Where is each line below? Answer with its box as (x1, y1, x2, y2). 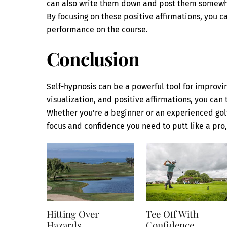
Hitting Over (47, 207, 99, 220)
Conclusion (47, 46, 139, 71)
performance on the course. (47, 24, 148, 34)
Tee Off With (146, 207, 199, 220)
